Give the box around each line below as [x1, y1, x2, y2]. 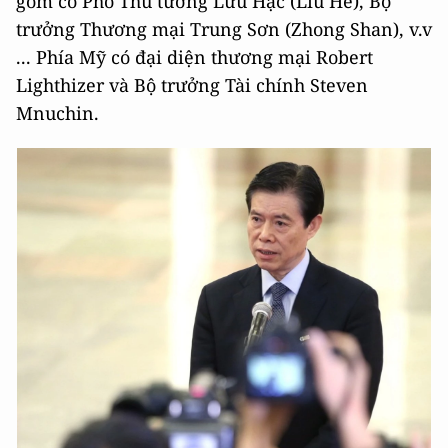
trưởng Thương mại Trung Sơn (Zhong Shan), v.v [16, 17, 432, 41]
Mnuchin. [16, 101, 99, 125]
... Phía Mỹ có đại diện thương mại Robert [16, 45, 373, 69]
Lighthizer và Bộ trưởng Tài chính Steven [16, 73, 368, 97]
